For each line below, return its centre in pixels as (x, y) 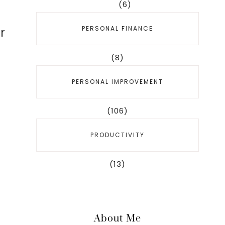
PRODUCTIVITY (118, 135)
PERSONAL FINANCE (118, 28)
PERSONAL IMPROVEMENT (118, 82)
